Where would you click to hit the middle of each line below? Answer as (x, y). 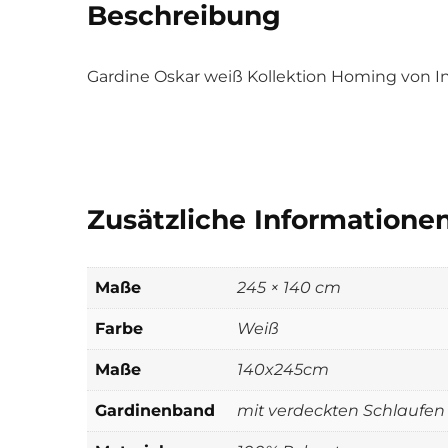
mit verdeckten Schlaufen (341, 410)
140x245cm (283, 369)
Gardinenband (155, 410)
